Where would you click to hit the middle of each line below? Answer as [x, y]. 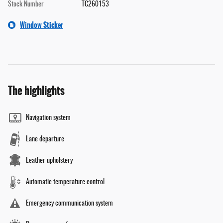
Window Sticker [42, 25]
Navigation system [48, 118]
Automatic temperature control [65, 182]
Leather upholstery [49, 161]
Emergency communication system [69, 203]
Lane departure [45, 139]
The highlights [36, 91]
